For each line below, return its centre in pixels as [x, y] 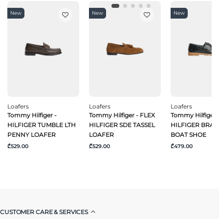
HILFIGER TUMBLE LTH [42, 125]
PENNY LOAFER [32, 135]
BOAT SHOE [188, 135]
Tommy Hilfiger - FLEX [122, 115]
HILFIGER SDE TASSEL [122, 125]
